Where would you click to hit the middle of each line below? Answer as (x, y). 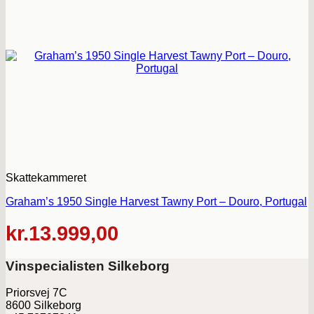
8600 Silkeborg (43, 306)
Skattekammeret (46, 178)
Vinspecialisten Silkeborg (88, 266)
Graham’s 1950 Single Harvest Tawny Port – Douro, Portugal (156, 202)
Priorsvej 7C (36, 293)
